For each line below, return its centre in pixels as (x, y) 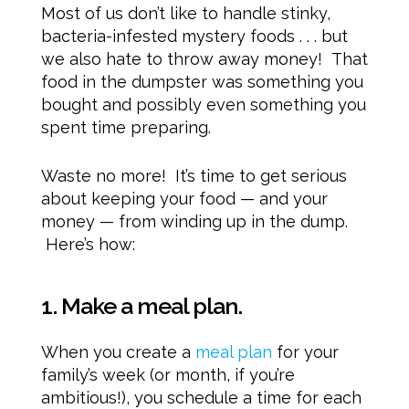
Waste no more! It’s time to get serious (194, 176)
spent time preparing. (126, 128)
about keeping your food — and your (184, 199)
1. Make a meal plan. (141, 306)
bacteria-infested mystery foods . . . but (194, 37)
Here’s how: (88, 245)
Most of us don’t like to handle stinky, (185, 14)
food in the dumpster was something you (202, 82)
